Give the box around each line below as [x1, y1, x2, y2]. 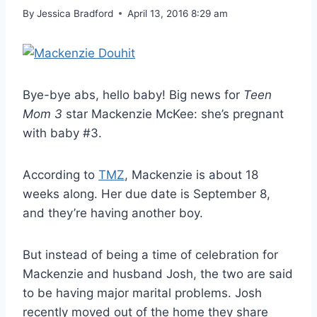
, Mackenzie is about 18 [125, 167, 258, 182]
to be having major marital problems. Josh [23, 285, 262, 300]
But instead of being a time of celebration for [23, 247, 278, 262]
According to [23, 167, 98, 182]
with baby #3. [23, 125, 102, 140]
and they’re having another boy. [23, 205, 203, 220]
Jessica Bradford [37, 7, 114, 19]
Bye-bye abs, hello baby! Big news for [23, 87, 243, 102]
